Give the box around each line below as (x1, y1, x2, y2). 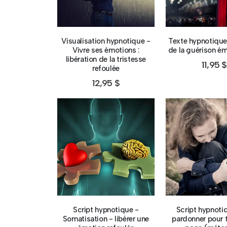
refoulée (92, 63, 120, 73)
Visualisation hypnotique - (61, 36, 150, 46)
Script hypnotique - (72, 205, 139, 214)
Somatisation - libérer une (62, 214, 149, 223)
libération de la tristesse (65, 54, 146, 64)
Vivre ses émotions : (72, 45, 139, 55)
